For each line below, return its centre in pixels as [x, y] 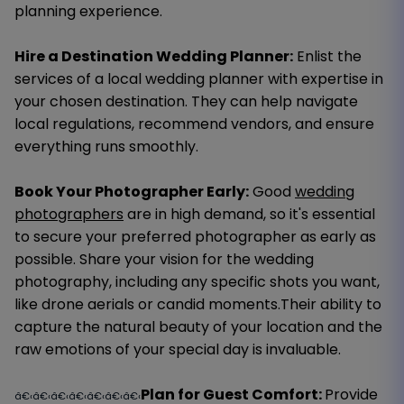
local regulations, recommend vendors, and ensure [194, 124]
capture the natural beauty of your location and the [198, 326]
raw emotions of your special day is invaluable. [178, 349]
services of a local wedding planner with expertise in [199, 78]
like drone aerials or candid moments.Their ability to [198, 304]
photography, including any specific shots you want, [197, 281]
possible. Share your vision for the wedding [164, 259]
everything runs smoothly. [106, 146]
